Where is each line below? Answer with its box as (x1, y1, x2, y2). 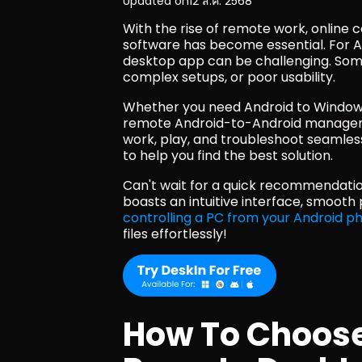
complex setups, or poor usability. (123, 68, 339, 86)
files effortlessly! (123, 225, 227, 243)
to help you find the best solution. (123, 146, 333, 165)
